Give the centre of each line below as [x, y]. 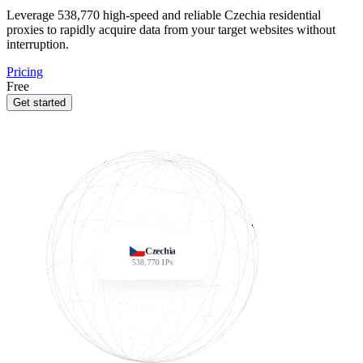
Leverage [32, 15]
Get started [39, 102]
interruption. [38, 44]
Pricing [25, 72]
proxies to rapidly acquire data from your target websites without [171, 30]
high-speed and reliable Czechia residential [210, 15]
